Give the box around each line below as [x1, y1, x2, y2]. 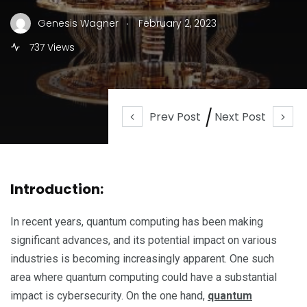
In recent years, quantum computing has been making [10, 215, 263, 228]
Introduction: [10, 180, 103, 199]
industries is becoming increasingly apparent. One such [10, 252, 274, 265]
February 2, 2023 [138, 16, 217, 30]
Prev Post [149, 109, 201, 125]
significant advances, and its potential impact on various [10, 234, 277, 247]
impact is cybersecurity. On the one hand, [10, 289, 208, 302]
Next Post [214, 109, 266, 125]
